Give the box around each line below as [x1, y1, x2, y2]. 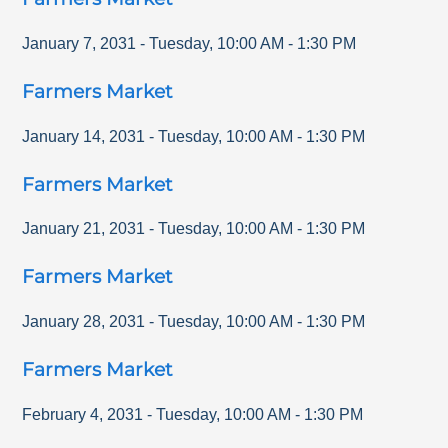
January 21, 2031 [22, 220, 146, 238]
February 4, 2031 [22, 405, 144, 423]
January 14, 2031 [22, 127, 146, 145]
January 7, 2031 [22, 34, 137, 52]
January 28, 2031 [22, 313, 146, 330]
